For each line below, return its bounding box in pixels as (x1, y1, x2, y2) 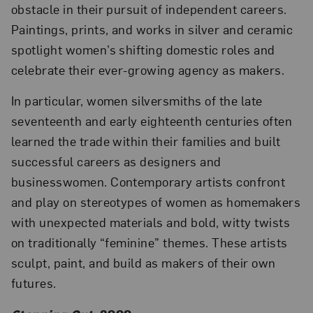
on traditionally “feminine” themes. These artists (10, 234, 288, 251)
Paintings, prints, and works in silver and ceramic (10, 20, 293, 37)
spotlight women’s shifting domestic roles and (10, 41, 275, 57)
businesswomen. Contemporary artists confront (10, 173, 286, 190)
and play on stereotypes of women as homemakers (10, 194, 301, 210)
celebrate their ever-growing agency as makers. (10, 61, 291, 78)
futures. (10, 275, 60, 291)
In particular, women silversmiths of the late (10, 92, 263, 109)
